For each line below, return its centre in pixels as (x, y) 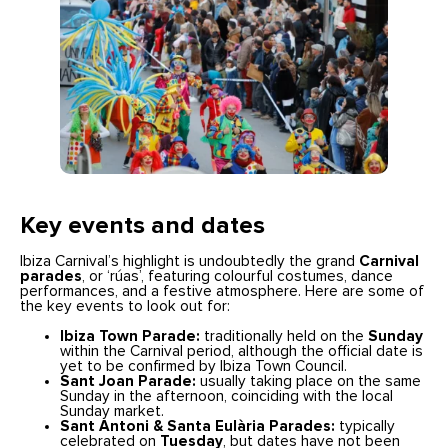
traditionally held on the (284, 337)
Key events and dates (143, 226)
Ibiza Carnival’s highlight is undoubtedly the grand (190, 261)
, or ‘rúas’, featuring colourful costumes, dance (238, 276)
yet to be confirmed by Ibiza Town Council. (204, 367)
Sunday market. (112, 412)
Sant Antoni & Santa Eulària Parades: (198, 427)
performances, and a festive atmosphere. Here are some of (222, 291)
